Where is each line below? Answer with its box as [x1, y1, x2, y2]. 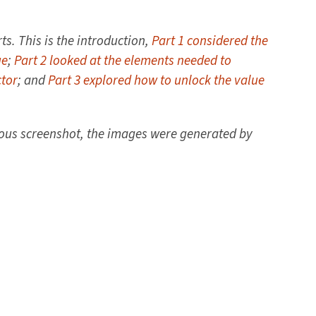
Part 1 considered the [152, 32, 268, 51]
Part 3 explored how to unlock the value [48, 71, 265, 91]
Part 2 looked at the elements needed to [14, 51, 231, 71]
